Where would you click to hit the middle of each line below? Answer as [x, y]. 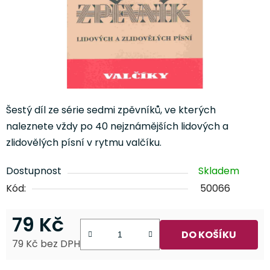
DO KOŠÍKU [209, 234]
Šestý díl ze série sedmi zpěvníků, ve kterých [111, 110]
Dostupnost [34, 171]
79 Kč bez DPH [46, 244]
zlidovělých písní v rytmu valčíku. [84, 143]
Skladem [219, 171]
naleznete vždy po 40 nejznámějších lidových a [117, 127]
